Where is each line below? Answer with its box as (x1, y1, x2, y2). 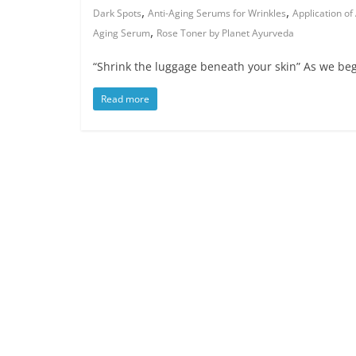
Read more (101, 92, 149, 106)
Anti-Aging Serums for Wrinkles (148, 6, 286, 21)
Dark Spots (93, 6, 141, 21)
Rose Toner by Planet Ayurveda (157, 26, 294, 41)
